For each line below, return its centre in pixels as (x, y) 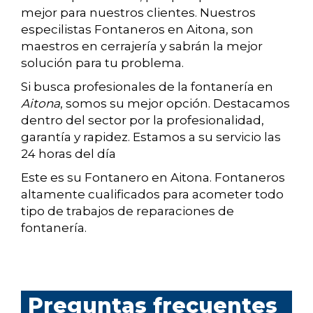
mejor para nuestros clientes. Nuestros (138, 13)
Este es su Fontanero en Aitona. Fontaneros (153, 178)
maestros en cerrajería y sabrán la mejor (142, 46)
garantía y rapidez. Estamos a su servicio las (151, 137)
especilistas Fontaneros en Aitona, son (137, 30)
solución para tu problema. (102, 63)
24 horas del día (68, 154)
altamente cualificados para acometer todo (152, 195)
